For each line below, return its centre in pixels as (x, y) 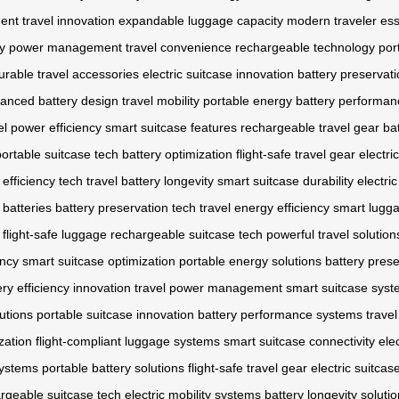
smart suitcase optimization (99, 261)
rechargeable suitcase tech (187, 235)
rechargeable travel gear (310, 128)
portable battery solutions (113, 368)
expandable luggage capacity (201, 21)
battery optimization (177, 155)
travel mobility (161, 101)
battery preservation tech (126, 208)
